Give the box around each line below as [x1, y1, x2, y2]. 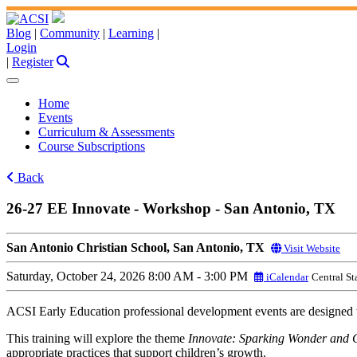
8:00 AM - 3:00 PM [148, 269, 248, 283]
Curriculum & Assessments [38, 125, 175, 139]
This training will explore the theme [6, 331, 188, 345]
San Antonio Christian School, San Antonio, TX [6, 240, 265, 254]
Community [40, 26, 100, 40]
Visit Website [281, 241, 340, 254]
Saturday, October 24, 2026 [6, 269, 145, 283]
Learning [108, 26, 154, 40]
